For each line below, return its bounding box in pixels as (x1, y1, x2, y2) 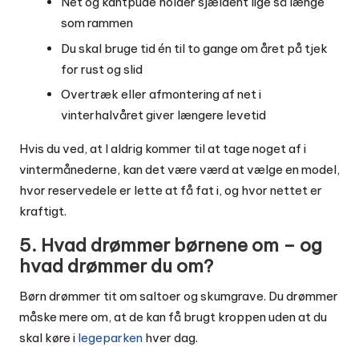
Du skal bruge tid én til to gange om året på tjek (61, 40, 328, 56)
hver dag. (143, 329, 198, 345)
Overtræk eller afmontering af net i (61, 86, 261, 102)
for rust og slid (61, 61, 143, 77)
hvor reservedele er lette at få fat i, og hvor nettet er (19, 182, 322, 198)
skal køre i (19, 329, 78, 345)
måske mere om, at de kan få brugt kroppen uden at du (19, 309, 327, 325)
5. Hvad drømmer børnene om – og (19, 233, 322, 256)
